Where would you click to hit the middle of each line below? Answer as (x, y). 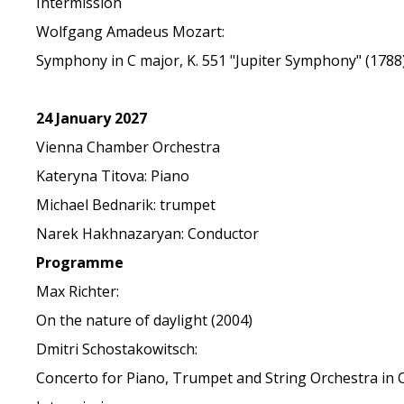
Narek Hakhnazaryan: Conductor (148, 234)
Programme (80, 262)
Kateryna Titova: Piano (113, 176)
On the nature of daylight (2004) (145, 320)
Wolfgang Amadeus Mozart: (131, 32)
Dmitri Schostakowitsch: (117, 349)
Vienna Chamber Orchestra (129, 147)
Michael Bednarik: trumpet (126, 205)
